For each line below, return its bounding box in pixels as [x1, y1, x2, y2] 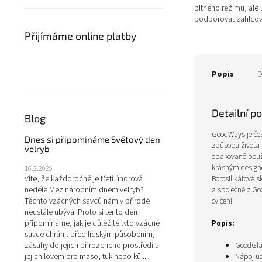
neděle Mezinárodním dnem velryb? [25, 184, 144, 196]
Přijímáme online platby [25, 29, 137, 42]
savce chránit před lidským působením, [25, 229, 155, 240]
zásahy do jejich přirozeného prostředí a [25, 240, 159, 251]
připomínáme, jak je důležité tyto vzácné [25, 218, 160, 229]
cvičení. [212, 195, 234, 206]
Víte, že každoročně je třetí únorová [25, 173, 143, 185]
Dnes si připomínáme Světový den [25, 134, 160, 144]
